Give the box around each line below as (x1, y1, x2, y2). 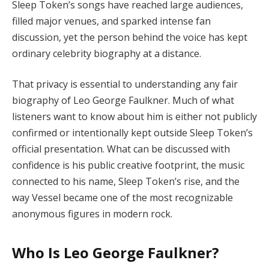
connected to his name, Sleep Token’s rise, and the (12, 175, 240, 189)
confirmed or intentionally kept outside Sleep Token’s (12, 126, 253, 140)
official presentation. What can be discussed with (12, 142, 230, 156)
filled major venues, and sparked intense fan (12, 14, 211, 28)
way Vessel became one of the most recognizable (12, 191, 233, 205)
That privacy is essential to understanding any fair (12, 77, 238, 91)
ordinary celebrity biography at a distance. (12, 46, 201, 60)
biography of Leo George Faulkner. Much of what (12, 94, 234, 107)
